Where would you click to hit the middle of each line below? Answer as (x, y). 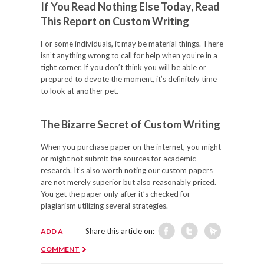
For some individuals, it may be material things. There (132, 44)
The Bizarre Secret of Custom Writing (131, 124)
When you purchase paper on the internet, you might (131, 147)
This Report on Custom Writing (115, 21)
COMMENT (60, 249)
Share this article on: (120, 231)
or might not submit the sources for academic (118, 159)
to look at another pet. (80, 91)
